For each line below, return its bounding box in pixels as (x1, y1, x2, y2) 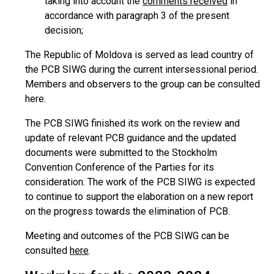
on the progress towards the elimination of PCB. (25, 206, 232, 217)
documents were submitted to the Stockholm (25, 147, 217, 158)
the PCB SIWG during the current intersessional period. (25, 64, 258, 75)
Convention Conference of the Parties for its (25, 161, 214, 173)
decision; (45, 24, 83, 36)
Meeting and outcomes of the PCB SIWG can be (25, 230, 229, 242)
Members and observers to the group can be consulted (25, 78, 260, 90)
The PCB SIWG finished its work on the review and (25, 117, 240, 129)
